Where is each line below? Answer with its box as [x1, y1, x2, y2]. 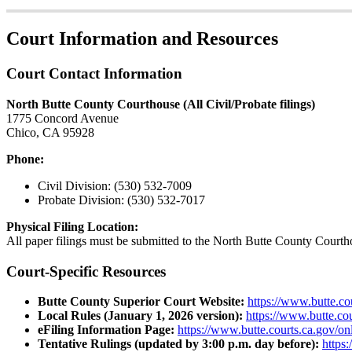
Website [199, 295, 240, 309]
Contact [49, 65, 100, 82]
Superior [113, 295, 160, 309]
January [108, 309, 152, 323]
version [196, 309, 235, 323]
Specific [49, 262, 98, 280]
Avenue [80, 111, 119, 125]
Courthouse [117, 97, 180, 111]
